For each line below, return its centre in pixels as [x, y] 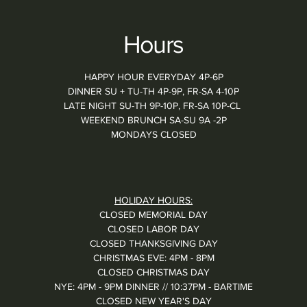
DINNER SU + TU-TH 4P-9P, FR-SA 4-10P [154, 91]
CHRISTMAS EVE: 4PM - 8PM [153, 258]
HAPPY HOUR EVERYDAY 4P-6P [153, 77]
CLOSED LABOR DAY [154, 229]
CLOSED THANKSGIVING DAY [153, 244]
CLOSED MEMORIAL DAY [154, 215]
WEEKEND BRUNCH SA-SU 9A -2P [153, 120]
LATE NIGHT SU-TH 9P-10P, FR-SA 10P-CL [154, 106]
